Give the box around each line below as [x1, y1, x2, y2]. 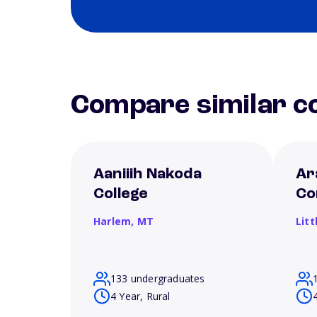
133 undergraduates [110, 272, 205, 285]
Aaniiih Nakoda [93, 166, 202, 182]
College [93, 186, 149, 202]
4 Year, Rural [110, 289, 171, 303]
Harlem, [93, 214, 137, 228]
